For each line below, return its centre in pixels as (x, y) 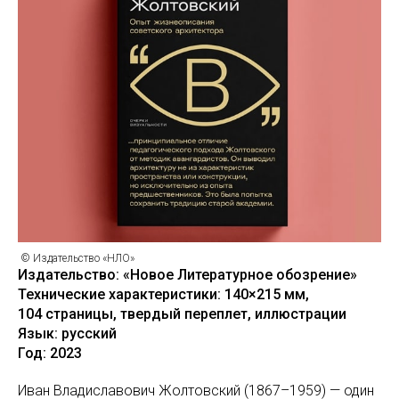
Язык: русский (67, 334)
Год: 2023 (50, 353)
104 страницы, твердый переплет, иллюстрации (182, 314)
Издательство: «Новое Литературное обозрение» (187, 275)
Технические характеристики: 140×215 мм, (163, 294)
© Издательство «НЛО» (76, 258)
